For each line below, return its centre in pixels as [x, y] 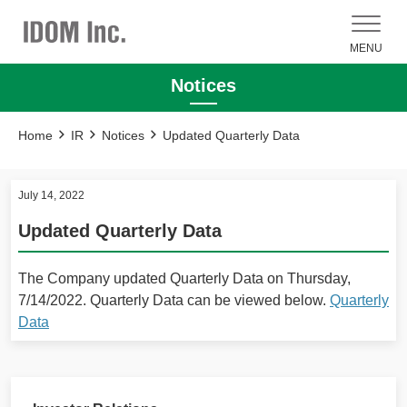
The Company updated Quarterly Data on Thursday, [184, 278]
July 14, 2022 [51, 195]
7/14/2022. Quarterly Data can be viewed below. [174, 300]
